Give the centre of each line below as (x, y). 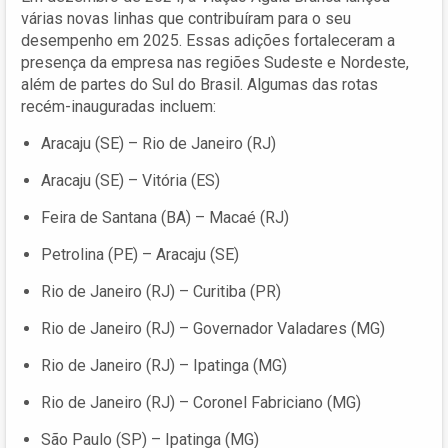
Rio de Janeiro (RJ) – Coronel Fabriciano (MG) (201, 402)
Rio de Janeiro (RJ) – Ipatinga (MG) (164, 365)
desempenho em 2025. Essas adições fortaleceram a (208, 40)
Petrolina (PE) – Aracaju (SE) (140, 254)
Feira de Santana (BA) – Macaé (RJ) (165, 217)
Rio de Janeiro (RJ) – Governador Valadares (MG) (213, 328)
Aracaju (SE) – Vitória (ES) (130, 180)
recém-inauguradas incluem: (118, 106)
